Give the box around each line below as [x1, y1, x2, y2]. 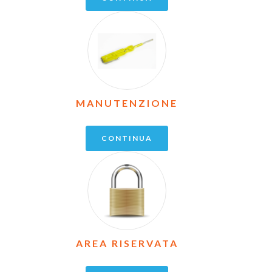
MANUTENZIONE [76, 97, 178, 109]
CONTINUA [101, 134, 152, 143]
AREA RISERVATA [75, 237, 178, 249]
